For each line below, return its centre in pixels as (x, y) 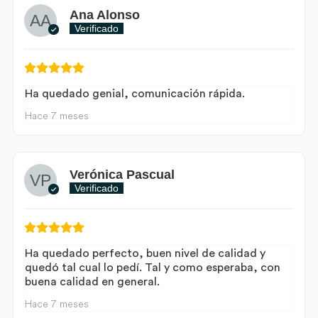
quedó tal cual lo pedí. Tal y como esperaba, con (153, 268)
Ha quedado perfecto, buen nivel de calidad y (145, 254)
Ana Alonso (105, 15)
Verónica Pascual (122, 174)
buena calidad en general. (92, 282)
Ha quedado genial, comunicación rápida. (135, 94)
